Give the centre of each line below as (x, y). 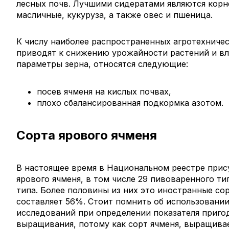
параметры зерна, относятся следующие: (102, 64)
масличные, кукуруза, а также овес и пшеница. (114, 15)
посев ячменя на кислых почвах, (104, 91)
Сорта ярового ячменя (87, 135)
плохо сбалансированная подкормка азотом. (130, 102)
